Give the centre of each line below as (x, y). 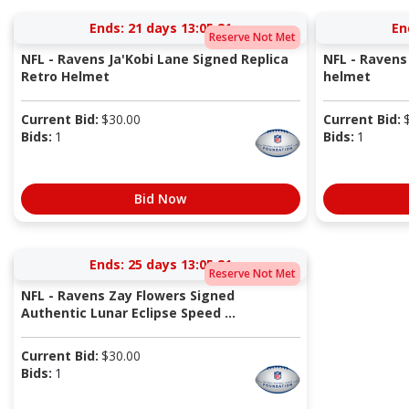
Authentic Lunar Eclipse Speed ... (128, 313)
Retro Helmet (65, 77)
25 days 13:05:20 (179, 265)
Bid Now (160, 199)
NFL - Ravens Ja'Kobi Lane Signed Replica (154, 59)
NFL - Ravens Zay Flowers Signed (127, 296)
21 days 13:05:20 (179, 28)
